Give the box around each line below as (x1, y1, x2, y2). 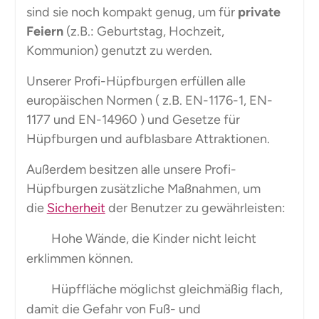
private (237, 4, 281, 21)
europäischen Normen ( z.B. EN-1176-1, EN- (26, 93, 273, 109)
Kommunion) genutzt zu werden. (26, 43, 212, 59)
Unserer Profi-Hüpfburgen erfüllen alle (26, 73, 246, 90)
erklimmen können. (26, 251, 133, 267)
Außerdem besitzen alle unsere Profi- (26, 162, 236, 178)
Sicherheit (46, 200, 105, 216)
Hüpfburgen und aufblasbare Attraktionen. (26, 131, 270, 147)
